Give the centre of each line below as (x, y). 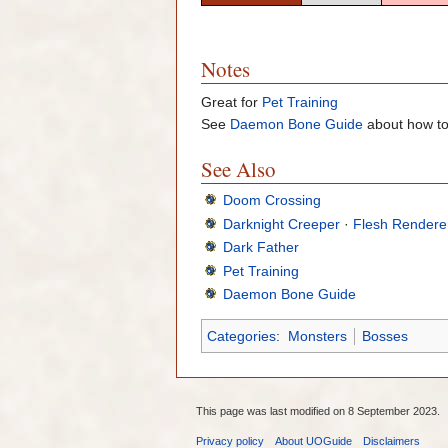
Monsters (317, 336)
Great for (231, 102)
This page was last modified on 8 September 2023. (318, 410)
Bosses (384, 336)
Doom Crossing (272, 200)
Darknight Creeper (282, 223)
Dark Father (261, 247)
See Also (238, 169)
